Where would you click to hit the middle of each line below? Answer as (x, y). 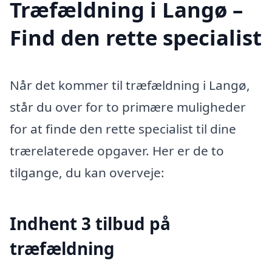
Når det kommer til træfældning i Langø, (130, 85)
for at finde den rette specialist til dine (123, 128)
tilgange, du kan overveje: (87, 172)
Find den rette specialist (136, 37)
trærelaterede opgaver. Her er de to (117, 150)
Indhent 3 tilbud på (90, 223)
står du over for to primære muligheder (128, 107)
